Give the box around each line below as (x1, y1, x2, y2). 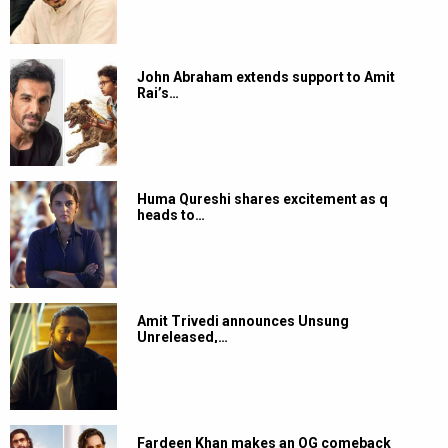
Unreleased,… (137, 329, 228, 346)
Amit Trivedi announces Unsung (137, 313, 349, 330)
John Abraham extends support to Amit (137, 69, 395, 86)
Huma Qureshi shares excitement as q (137, 191, 388, 208)
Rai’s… (137, 85, 179, 102)
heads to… (137, 207, 205, 224)
